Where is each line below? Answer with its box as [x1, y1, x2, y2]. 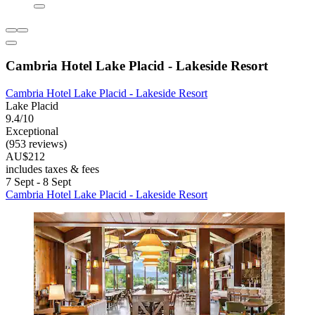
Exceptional [6, 125, 58, 138]
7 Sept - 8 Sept [6, 176, 71, 188]
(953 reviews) [6, 138, 67, 150]
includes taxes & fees [6, 163, 99, 176]
